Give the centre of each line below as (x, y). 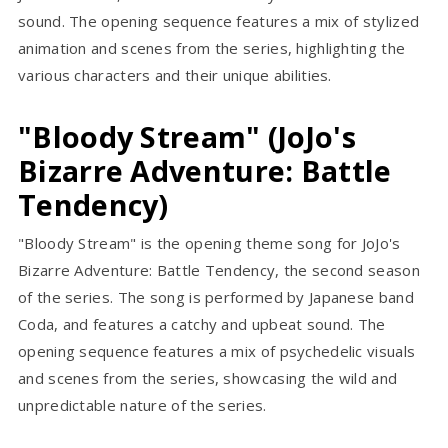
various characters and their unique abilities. (175, 75)
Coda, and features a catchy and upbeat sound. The (202, 324)
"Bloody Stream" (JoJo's (187, 137)
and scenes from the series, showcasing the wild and (208, 378)
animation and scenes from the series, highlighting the (212, 48)
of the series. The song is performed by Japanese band (216, 297)
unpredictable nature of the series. (142, 405)
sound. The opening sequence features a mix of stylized (219, 21)
